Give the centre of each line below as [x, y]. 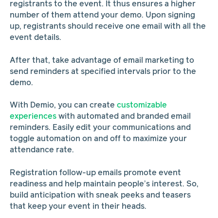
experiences [33, 117]
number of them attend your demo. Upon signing [102, 15]
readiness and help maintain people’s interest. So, [104, 184]
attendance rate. [42, 150]
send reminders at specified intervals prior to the [103, 72]
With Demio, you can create [63, 106]
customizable [142, 106]
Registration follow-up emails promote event [95, 173]
